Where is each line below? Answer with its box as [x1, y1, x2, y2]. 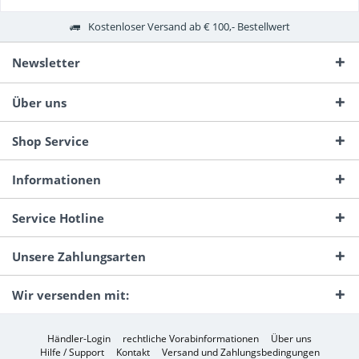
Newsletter [12, 54, 80, 71]
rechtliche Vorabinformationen [123, 331, 259, 345]
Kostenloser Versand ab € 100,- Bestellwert [87, 18, 290, 34]
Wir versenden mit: [12, 287, 129, 304]
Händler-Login [47, 331, 111, 345]
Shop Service [12, 133, 89, 150]
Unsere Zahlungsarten [12, 248, 146, 265]
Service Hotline [12, 210, 104, 227]
